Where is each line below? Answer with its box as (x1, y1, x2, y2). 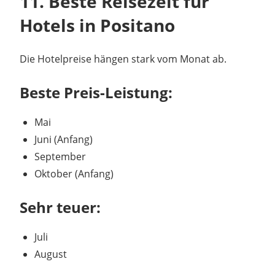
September (34, 150, 86, 164)
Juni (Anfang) (34, 133, 93, 147)
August (34, 247, 67, 261)
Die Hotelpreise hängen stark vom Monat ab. (20, 52, 227, 66)
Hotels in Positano (20, 14, 175, 37)
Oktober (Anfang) (34, 167, 114, 181)
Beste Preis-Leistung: (20, 82, 172, 103)
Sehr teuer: (20, 197, 101, 218)
